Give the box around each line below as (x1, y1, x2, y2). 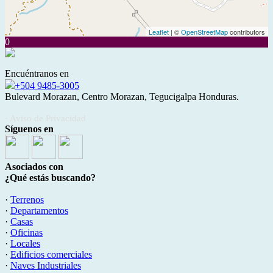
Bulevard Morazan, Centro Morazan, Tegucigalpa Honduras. (5, 91, 239, 102)
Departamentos (10, 205, 68, 216)
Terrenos (10, 194, 44, 205)
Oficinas (10, 227, 43, 238)
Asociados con (5, 161, 63, 172)
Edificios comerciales (10, 249, 92, 260)
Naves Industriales (10, 260, 81, 271)
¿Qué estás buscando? (5, 172, 96, 183)
